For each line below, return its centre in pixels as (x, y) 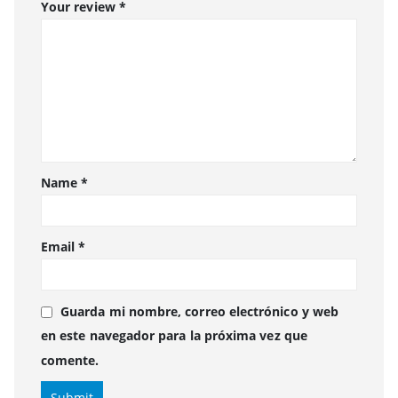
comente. (70, 360)
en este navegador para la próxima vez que (174, 336)
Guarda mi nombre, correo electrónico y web (200, 312)
